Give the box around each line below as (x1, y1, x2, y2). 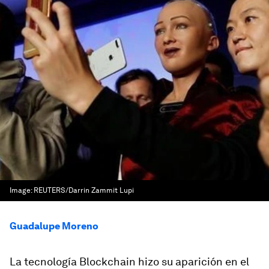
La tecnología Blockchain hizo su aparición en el (10, 255, 249, 268)
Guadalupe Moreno (10, 220, 98, 232)
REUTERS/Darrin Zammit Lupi (34, 186, 134, 195)
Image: (10, 186, 34, 195)
